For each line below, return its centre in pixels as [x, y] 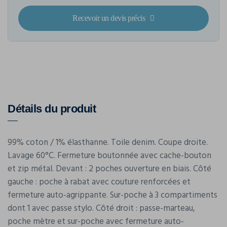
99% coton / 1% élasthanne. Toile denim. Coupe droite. [108, 143]
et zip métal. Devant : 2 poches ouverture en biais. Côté [109, 169]
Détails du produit [52, 109]
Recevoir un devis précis [109, 18]
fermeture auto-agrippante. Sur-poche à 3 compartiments [112, 196]
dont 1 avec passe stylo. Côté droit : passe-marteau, [101, 209]
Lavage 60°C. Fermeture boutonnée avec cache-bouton [109, 156]
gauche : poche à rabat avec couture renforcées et [99, 182]
